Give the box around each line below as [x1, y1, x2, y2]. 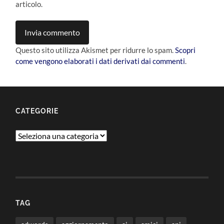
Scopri [175, 45, 196, 55]
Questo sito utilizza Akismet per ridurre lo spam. [15, 45, 175, 55]
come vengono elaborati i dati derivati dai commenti [15, 56, 185, 66]
